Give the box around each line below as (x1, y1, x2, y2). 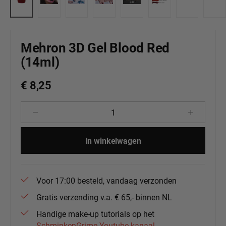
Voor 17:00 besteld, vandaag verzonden (36, 175, 177, 186)
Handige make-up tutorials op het (36, 208, 154, 219)
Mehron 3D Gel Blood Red (21, 39, 170, 56)
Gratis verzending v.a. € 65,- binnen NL (36, 192, 172, 203)
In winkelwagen (85, 135, 141, 146)
